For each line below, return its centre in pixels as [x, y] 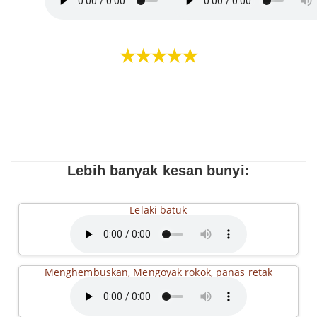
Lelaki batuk [158, 210]
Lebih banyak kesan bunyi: [158, 171]
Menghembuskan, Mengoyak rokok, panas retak [158, 272]
